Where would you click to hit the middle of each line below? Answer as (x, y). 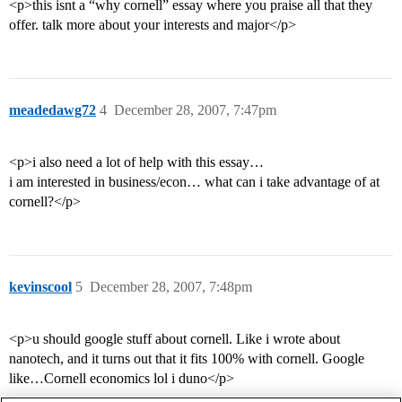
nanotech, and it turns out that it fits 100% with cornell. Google (187, 359)
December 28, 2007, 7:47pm (195, 110)
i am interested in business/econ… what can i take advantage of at (194, 182)
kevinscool (40, 287)
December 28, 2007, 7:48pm (171, 287)
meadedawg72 (52, 110)
